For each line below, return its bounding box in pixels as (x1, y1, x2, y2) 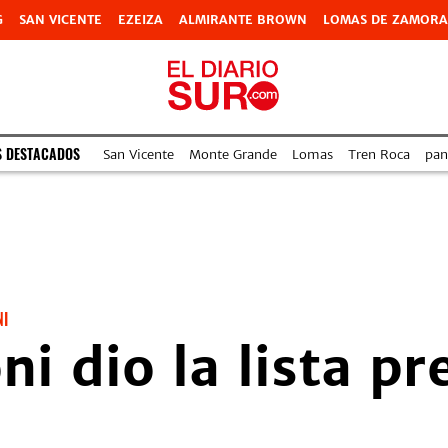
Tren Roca (348, 145, 410, 163)
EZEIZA (118, 12, 163, 27)
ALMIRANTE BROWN (179, 12, 307, 27)
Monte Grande (189, 145, 277, 163)
